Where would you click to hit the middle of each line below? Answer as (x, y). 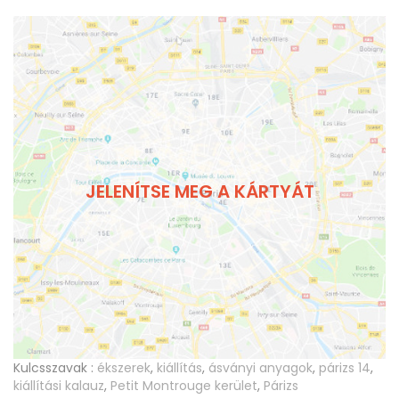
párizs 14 (345, 368)
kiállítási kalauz (59, 386)
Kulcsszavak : (53, 368)
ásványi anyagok (261, 368)
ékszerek (124, 368)
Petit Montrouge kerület (184, 386)
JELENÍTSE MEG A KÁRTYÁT (199, 191)
